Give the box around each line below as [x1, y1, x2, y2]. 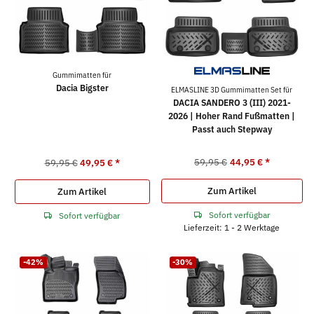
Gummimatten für [53, 69, 112, 80]
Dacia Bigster [55, 81, 109, 94]
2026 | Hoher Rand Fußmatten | [168, 109, 296, 122]
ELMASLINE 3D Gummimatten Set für [171, 84, 293, 95]
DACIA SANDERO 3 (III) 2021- [172, 96, 291, 109]
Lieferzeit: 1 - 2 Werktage [184, 221, 280, 233]
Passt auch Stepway [191, 123, 272, 135]
